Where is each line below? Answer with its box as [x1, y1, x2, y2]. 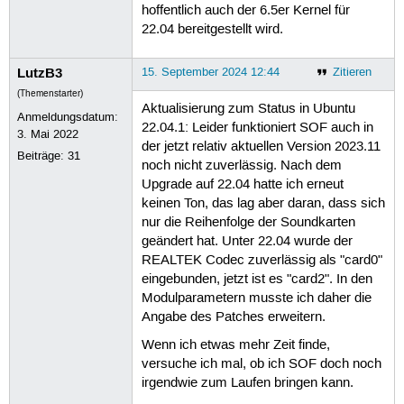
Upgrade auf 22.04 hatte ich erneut [141, 177, 344, 194]
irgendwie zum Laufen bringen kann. [141, 375, 353, 392]
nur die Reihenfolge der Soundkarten [141, 215, 355, 232]
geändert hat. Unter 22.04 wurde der [141, 234, 353, 251]
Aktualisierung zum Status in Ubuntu [141, 101, 355, 118]
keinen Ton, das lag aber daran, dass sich [141, 196, 385, 213]
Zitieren [332, 64, 372, 79]
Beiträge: [17, 148, 69, 163]
